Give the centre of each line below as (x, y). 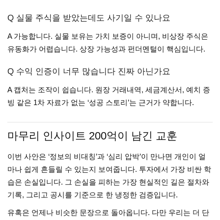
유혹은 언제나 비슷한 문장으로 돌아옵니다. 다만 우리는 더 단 (108, 212)
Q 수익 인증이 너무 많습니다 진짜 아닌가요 (89, 71)
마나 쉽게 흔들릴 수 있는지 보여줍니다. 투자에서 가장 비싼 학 (109, 169)
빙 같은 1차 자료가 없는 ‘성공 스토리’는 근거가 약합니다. (101, 102)
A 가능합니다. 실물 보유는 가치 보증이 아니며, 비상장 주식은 (108, 36)
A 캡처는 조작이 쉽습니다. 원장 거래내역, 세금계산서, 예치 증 (109, 90)
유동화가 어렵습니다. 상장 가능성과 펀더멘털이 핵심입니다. (106, 49)
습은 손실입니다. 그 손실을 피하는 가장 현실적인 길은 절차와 (108, 182)
